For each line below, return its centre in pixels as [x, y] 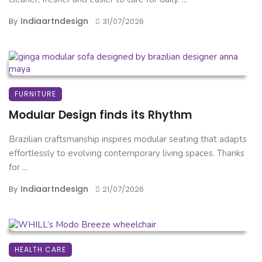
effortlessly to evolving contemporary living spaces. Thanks [127, 154]
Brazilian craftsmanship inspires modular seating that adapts [128, 139]
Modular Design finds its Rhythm [100, 115]
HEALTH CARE [40, 250]
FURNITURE [35, 94]
